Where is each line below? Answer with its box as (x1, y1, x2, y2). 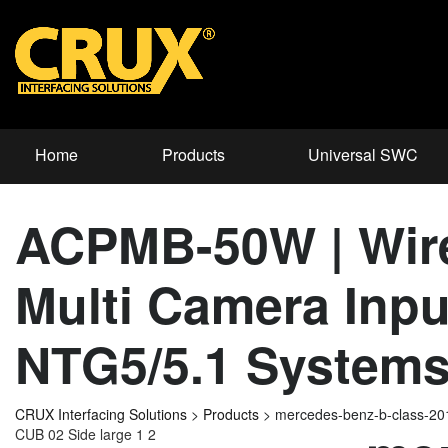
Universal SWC (308, 143, 419, 167)
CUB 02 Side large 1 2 (15, 424, 156, 445)
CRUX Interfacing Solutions (15, 404, 187, 425)
